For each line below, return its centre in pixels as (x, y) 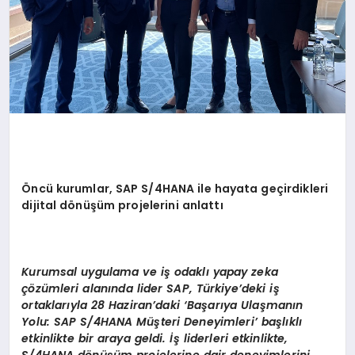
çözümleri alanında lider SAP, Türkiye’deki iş (151, 288)
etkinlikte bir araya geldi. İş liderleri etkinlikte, (155, 338)
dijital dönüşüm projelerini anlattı (122, 205)
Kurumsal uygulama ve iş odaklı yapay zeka (150, 271)
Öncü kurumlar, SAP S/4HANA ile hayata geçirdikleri (175, 188)
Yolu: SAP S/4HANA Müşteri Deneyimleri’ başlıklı (162, 321)
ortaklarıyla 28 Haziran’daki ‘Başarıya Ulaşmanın (162, 305)
